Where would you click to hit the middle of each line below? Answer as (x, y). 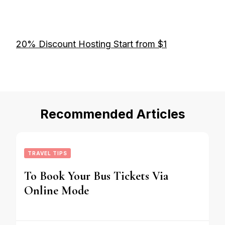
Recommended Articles (113, 114)
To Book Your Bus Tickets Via (96, 176)
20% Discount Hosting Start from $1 (91, 44)
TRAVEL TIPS (47, 153)
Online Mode (57, 190)
